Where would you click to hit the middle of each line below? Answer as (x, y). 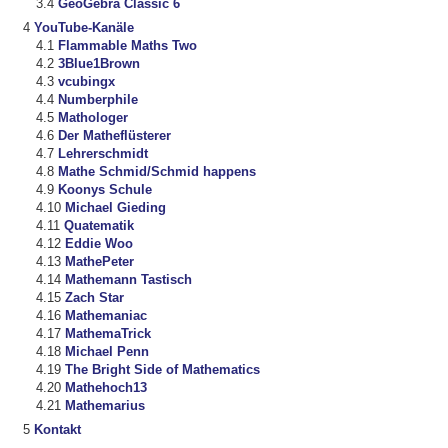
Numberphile (97, 100)
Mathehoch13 (105, 388)
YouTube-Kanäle (83, 28)
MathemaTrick (107, 334)
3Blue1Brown (98, 64)
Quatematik (98, 226)
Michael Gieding (115, 208)
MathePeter (99, 262)
